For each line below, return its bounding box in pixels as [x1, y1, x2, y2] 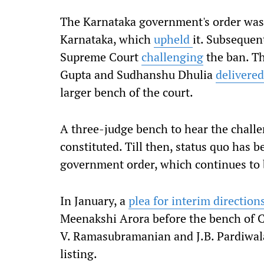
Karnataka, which [60, 31, 154, 47]
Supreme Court [60, 49, 141, 65]
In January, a [60, 193, 128, 209]
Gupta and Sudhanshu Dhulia [60, 67, 216, 82]
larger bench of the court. [60, 84, 193, 100]
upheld [154, 31, 193, 47]
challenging [141, 49, 203, 65]
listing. [60, 246, 97, 262]
